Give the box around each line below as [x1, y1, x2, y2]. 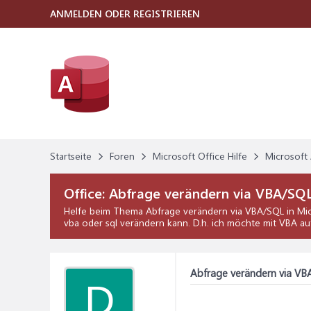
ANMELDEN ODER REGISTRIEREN [50, 7, 200, 20]
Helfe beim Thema [64, 204, 146, 217]
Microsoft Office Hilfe [153, 149, 247, 162]
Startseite [50, 149, 92, 162]
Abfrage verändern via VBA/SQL [146, 204, 284, 217]
